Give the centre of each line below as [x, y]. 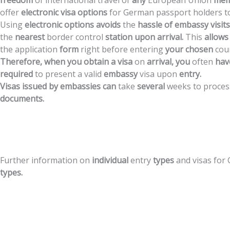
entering [147, 49]
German [139, 12]
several [151, 86]
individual [110, 160]
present [60, 74]
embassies [80, 86]
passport [174, 12]
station [119, 37]
